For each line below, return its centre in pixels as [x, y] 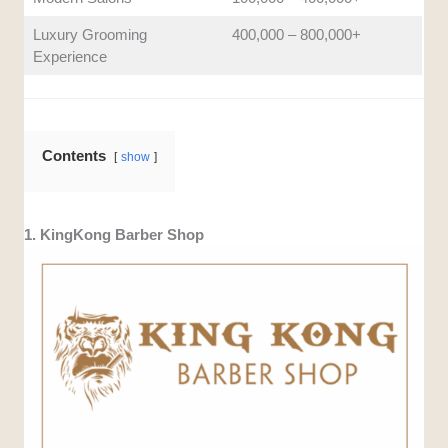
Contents [74, 156]
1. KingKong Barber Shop [114, 235]
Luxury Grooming [89, 34]
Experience [69, 56]
